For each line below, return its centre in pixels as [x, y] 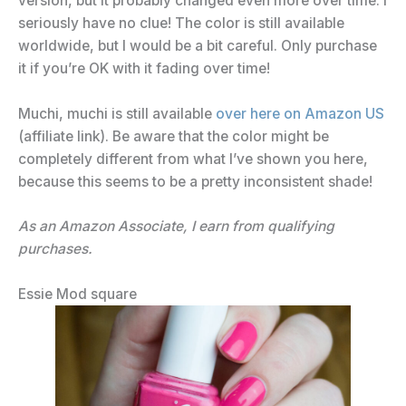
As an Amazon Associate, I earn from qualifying [176, 227]
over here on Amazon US [300, 113]
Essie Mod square [77, 295]
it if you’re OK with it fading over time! [144, 68]
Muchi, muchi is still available [117, 113]
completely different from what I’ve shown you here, [193, 159]
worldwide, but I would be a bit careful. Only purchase [198, 45]
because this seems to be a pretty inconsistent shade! [195, 181]
